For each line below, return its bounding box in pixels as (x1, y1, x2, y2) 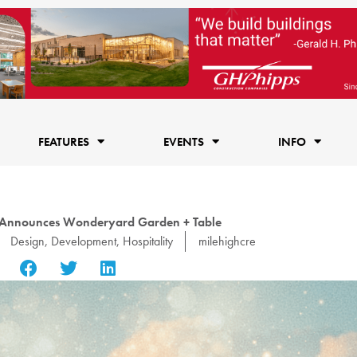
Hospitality (122, 232, 173, 249)
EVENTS (163, 133, 204, 150)
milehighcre (198, 232, 256, 249)
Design (10, 232, 45, 249)
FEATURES (37, 133, 89, 150)
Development (50, 232, 116, 249)
